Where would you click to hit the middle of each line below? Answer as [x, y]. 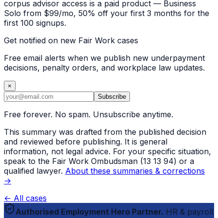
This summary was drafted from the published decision [105, 132]
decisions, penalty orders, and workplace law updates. [104, 68]
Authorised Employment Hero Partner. [90, 212]
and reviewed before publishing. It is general [86, 142]
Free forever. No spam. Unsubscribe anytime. [89, 115]
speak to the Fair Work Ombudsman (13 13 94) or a [99, 161]
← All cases [25, 198]
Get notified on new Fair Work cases [71, 41]
